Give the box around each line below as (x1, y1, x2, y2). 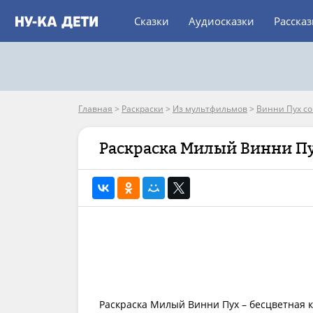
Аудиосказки (189, 14, 254, 28)
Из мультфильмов (173, 103, 247, 115)
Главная (78, 103, 112, 115)
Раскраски (122, 103, 163, 115)
